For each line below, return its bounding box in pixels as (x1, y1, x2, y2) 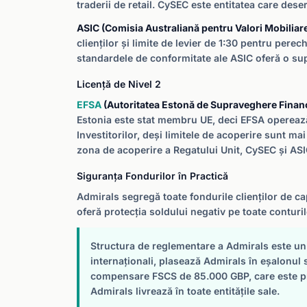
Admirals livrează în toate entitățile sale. (90, 285, 280, 297)
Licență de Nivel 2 (77, 78, 161, 90)
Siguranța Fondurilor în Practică (77, 170, 228, 182)
